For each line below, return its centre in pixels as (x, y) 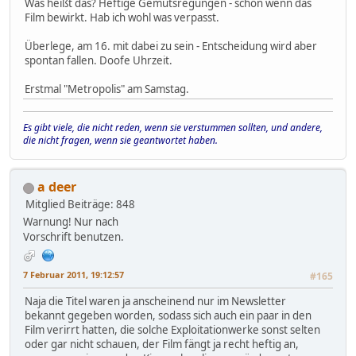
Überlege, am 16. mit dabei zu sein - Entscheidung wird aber (171, 46)
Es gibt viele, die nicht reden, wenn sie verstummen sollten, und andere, (173, 127)
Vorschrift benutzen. (74, 236)
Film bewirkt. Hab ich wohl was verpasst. (122, 17)
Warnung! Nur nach (71, 221)
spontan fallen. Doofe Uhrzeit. (99, 60)
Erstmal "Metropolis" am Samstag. (108, 89)
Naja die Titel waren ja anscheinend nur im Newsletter (155, 301)
